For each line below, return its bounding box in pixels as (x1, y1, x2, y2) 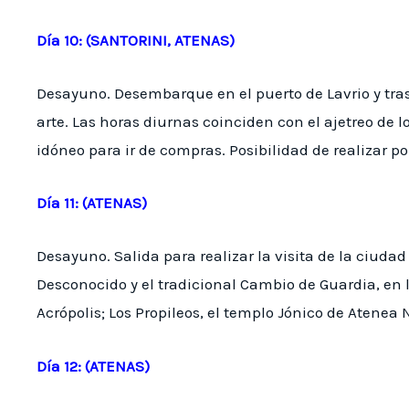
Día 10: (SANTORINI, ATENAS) (37, 30, 235, 49)
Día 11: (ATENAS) (37, 194, 147, 213)
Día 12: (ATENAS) (37, 356, 150, 375)
